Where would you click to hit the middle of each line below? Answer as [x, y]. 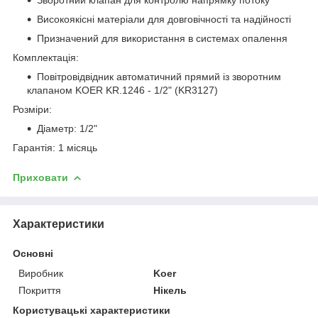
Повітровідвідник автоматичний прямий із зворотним [159, 76]
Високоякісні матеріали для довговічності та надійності [164, 19]
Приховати [40, 177]
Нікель [170, 290]
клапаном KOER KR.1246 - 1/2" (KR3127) [122, 90]
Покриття [40, 290]
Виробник [41, 273]
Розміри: [32, 109]
